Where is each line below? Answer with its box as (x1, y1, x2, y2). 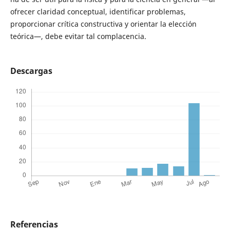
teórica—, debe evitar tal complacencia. (10, 31, 146, 41)
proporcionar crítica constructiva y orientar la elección (10, 18, 197, 29)
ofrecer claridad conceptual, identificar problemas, (10, 6, 186, 16)
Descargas (10, 65, 52, 76)
